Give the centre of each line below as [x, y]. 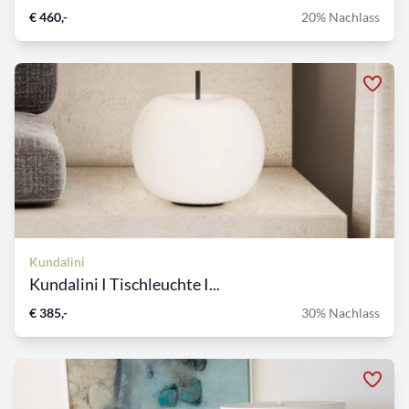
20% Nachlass [341, 17]
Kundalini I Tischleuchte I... [125, 284]
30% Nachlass [341, 313]
